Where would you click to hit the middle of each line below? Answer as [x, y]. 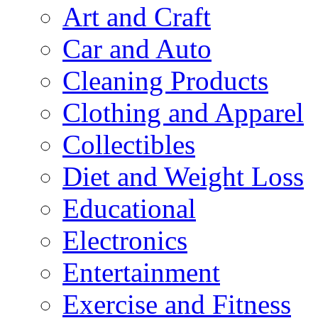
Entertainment [141, 272]
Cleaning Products [165, 80]
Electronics [125, 240]
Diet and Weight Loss [183, 176]
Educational [129, 208]
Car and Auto [137, 48]
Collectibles [129, 144]
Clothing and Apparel [183, 112]
